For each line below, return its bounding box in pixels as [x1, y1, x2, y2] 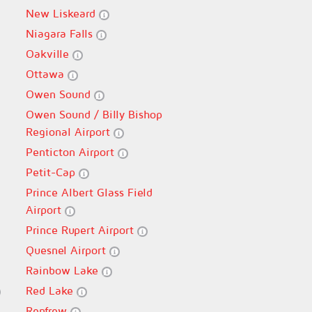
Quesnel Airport [25, 244, 109, 256]
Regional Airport [25, 125, 114, 138]
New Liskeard [25, 7, 99, 19]
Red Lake [25, 284, 77, 297]
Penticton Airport [25, 146, 118, 158]
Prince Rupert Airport [25, 224, 137, 236]
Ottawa [25, 68, 68, 80]
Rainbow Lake [25, 264, 102, 276]
